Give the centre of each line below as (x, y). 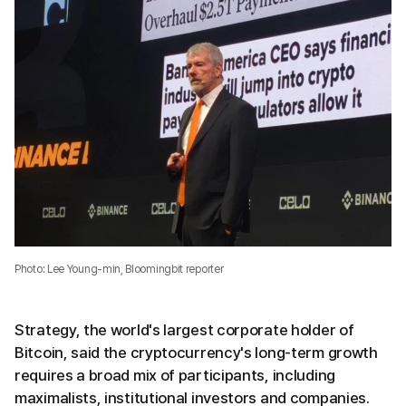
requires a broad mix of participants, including (175, 375)
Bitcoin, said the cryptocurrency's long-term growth (196, 353)
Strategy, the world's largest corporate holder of (184, 330)
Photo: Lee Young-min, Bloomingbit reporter (119, 269)
